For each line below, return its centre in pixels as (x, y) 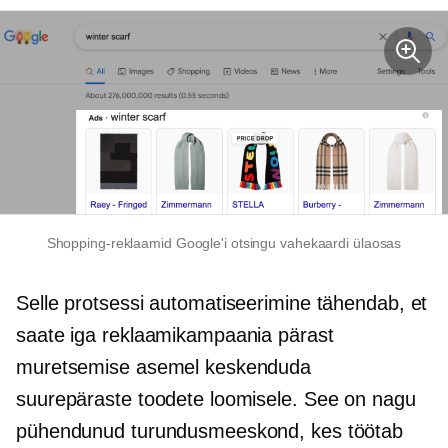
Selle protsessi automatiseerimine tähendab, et (222, 302)
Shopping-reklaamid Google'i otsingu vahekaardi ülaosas (224, 242)
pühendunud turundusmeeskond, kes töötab (210, 430)
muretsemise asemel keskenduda (164, 366)
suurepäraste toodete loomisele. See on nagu (216, 398)
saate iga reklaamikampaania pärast (175, 334)
